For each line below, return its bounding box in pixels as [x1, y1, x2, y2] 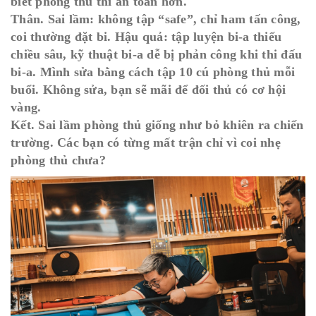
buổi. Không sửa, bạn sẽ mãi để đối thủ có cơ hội [11, 83, 286, 97]
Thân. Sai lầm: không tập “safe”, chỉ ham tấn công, [11, 12, 301, 26]
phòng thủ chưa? [11, 153, 106, 167]
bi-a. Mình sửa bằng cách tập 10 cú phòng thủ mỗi [11, 65, 295, 79]
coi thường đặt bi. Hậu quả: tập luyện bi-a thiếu [11, 30, 281, 44]
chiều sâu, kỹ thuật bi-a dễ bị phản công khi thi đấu [11, 47, 302, 61]
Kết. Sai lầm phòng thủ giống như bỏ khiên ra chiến [11, 118, 304, 132]
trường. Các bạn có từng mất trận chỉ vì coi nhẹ [11, 135, 281, 150]
